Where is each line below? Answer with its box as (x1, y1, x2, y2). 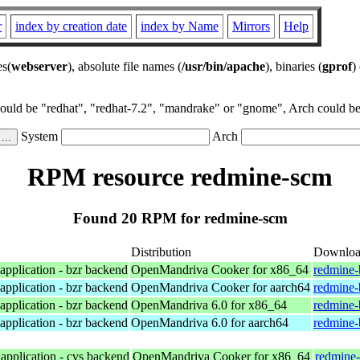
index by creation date (15, 19, 127, 33)
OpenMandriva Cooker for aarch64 (131, 280, 310, 294)
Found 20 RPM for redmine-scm (72, 209, 288, 227)
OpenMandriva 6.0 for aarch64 (131, 315, 288, 329)
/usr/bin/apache (182, 59, 265, 73)
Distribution (131, 244, 191, 259)
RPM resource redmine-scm (27, 162, 333, 192)
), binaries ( (265, 59, 322, 73)
